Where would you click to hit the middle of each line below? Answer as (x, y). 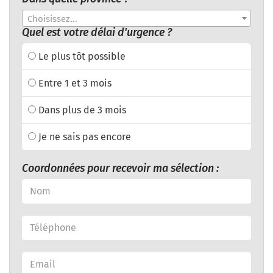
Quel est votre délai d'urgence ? (97, 32)
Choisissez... (52, 19)
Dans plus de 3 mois (81, 110)
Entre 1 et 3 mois (74, 83)
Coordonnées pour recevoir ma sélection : (120, 168)
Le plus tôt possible (81, 56)
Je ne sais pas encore (83, 136)
